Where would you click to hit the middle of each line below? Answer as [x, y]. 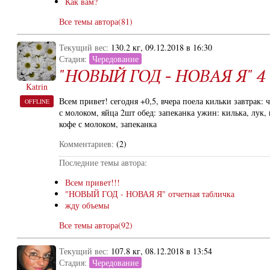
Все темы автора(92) [96, 225]
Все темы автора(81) [96, 21]
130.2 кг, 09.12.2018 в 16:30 [162, 47]
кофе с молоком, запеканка [108, 124]
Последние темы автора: [103, 162]
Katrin [37, 86]
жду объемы [87, 205]
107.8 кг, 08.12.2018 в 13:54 [162, 251]
